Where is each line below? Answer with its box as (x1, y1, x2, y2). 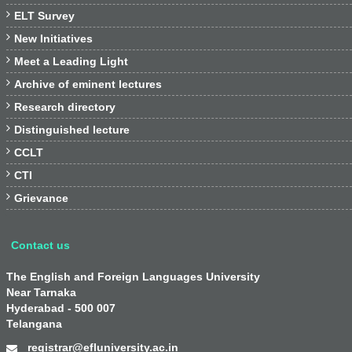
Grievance (14, 192, 68, 204)
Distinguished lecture (14, 123, 130, 136)
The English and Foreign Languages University (6, 270, 260, 283)
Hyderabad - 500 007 (6, 302, 115, 314)
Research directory (14, 101, 115, 113)
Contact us (11, 239, 70, 251)
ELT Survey (14, 9, 75, 22)
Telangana (6, 317, 62, 330)
